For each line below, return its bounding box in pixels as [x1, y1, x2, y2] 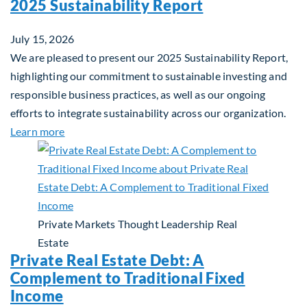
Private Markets [38, 217, 116, 230]
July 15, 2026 [10, 32, 75, 45]
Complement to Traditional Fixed [10, 269, 245, 287]
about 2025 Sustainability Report [64, 124, 224, 137]
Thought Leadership [117, 217, 214, 230]
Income [10, 286, 64, 305]
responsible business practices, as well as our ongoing [10, 88, 266, 101]
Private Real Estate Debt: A [10, 251, 204, 269]
